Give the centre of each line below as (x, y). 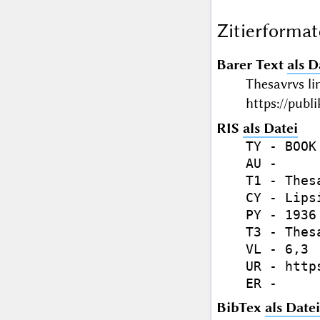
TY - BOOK (281, 146)
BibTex (240, 308)
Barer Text (250, 65)
